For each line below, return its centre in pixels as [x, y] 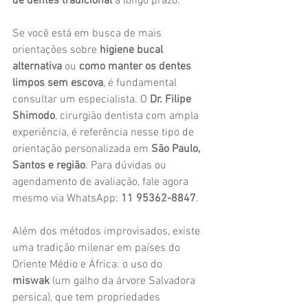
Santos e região [49, 166]
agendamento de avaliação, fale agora [102, 182]
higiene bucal [133, 50]
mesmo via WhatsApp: [67, 199]
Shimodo [34, 116]
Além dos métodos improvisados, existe [108, 232]
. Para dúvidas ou [127, 166]
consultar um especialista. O [81, 100]
